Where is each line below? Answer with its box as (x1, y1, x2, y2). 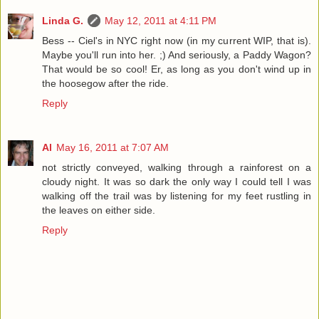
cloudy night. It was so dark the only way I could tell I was (42, 176, 311, 188)
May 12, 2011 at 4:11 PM (105, 15, 216, 27)
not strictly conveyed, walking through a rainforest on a (42, 162, 311, 174)
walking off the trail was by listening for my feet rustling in (42, 190, 311, 202)
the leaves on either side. (42, 204, 155, 216)
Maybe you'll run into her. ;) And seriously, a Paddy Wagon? (42, 49, 311, 61)
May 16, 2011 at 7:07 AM (56, 142, 169, 154)
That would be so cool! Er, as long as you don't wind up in (42, 63, 311, 75)
